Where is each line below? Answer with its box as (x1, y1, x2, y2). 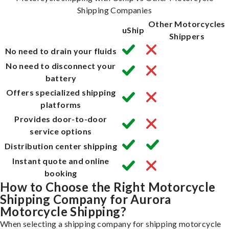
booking (44, 168, 77, 178)
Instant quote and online (12, 155, 109, 166)
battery (45, 73, 77, 83)
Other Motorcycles (148, 18, 225, 29)
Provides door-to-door (14, 113, 107, 124)
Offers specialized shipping (6, 87, 116, 97)
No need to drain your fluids (5, 45, 117, 56)
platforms (40, 99, 81, 109)
